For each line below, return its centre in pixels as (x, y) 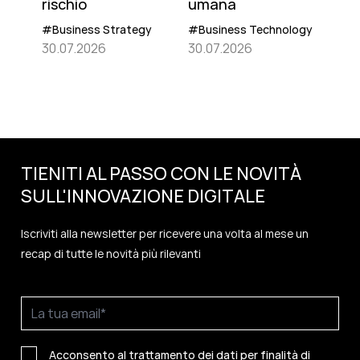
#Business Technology (250, 29)
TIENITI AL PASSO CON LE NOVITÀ (161, 173)
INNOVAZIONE (127, 196)
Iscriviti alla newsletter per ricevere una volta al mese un (165, 233)
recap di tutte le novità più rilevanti (111, 253)
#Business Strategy (97, 29)
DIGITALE (226, 196)
